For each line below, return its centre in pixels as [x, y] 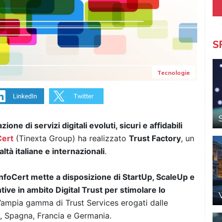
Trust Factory [155, 139]
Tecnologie [173, 73]
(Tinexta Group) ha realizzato [71, 139]
